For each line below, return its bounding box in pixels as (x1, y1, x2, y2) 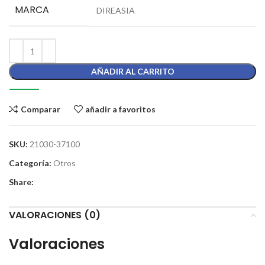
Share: (9, 177, 34, 188)
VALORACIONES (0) (9, 208, 101, 222)
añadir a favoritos (85, 104, 156, 114)
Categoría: (9, 158, 51, 169)
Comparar (20, 104, 60, 114)
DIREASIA (96, 5, 135, 16)
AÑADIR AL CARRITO (91, 66, 174, 77)
